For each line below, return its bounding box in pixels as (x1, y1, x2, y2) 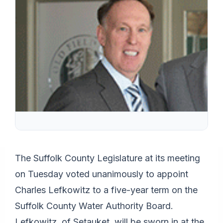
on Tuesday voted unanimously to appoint (15, 168, 188, 179)
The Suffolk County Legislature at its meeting (15, 152, 200, 163)
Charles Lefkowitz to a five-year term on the (15, 184, 198, 195)
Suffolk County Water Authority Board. (15, 200, 173, 211)
